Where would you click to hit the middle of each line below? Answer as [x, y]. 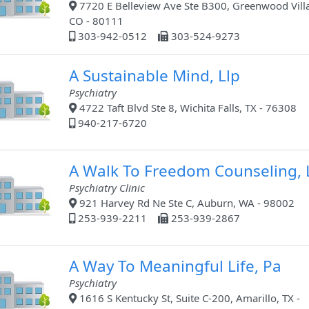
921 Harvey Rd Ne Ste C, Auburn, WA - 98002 [185, 203]
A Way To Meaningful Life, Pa [175, 266]
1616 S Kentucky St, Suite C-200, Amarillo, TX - [188, 298]
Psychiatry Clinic [107, 188]
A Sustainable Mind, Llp [154, 76]
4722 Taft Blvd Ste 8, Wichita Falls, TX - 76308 [186, 108]
